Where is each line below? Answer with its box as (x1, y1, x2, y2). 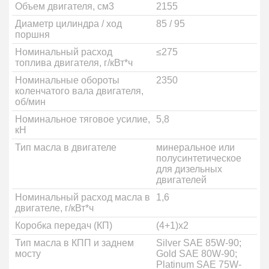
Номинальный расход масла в (15, 192, 150, 202)
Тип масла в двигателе (15, 142, 116, 153)
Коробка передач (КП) (15, 220, 112, 231)
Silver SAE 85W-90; (156, 238, 241, 248)
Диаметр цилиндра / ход (15, 19, 122, 29)
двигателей (156, 175, 207, 185)
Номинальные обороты (15, 75, 119, 85)
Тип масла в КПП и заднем (15, 238, 134, 248)
